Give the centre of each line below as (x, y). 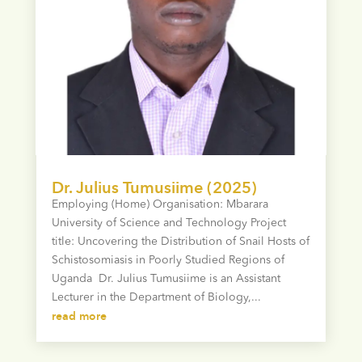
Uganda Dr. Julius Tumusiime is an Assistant (166, 278)
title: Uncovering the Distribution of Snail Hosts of (180, 241)
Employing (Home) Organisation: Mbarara (160, 204)
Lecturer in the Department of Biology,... (156, 297)
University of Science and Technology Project (168, 223)
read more (79, 316)
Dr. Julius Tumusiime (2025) (154, 187)
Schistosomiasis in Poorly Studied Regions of (168, 260)
